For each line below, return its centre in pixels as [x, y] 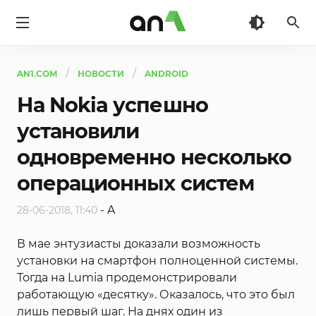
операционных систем [135, 183]
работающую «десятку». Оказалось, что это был [156, 294]
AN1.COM [37, 74]
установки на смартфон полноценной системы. [157, 261]
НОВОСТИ [101, 74]
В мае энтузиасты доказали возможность [139, 244]
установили [78, 131]
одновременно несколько [154, 157]
